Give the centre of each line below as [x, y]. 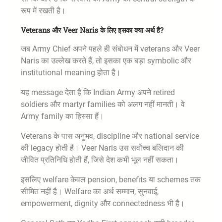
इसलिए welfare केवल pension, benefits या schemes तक [111, 180]
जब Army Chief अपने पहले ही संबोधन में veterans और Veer [110, 49]
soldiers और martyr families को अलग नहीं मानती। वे [103, 105]
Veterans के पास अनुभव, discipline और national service [110, 136]
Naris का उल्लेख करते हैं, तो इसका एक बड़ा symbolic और [106, 61]
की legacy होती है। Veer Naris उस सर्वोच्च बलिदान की [102, 148]
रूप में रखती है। [43, 11]
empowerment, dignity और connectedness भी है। [103, 204]
